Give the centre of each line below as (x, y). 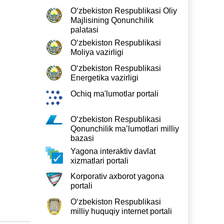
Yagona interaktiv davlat (113, 151)
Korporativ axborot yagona (117, 176)
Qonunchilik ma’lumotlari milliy (125, 129)
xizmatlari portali (99, 161)
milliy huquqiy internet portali (121, 211)
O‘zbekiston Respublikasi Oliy (124, 11)
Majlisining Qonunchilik (112, 20)
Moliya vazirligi (97, 52)
